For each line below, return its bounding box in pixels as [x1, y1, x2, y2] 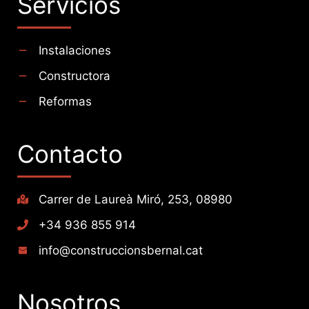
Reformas [39, 94, 92, 109]
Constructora [39, 69, 110, 83]
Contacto [17, 139, 123, 169]
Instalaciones [39, 43, 111, 58]
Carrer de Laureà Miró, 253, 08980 [39, 192, 232, 207]
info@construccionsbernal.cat [39, 243, 203, 258]
